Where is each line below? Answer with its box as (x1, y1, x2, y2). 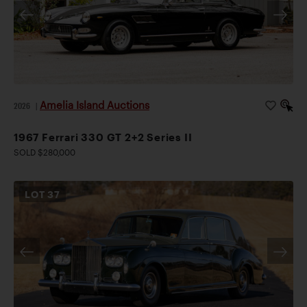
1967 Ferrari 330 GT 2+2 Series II (14, 130, 193, 143)
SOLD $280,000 (14, 147, 75, 157)
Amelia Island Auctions (40, 98, 149, 111)
